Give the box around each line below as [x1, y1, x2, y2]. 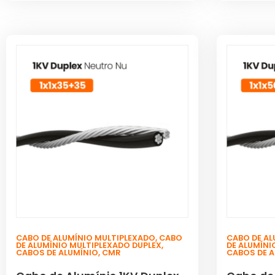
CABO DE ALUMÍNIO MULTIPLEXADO [16, 232, 155, 243]
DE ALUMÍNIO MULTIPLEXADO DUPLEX [16, 239, 161, 250]
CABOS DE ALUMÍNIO [16, 247, 98, 258]
